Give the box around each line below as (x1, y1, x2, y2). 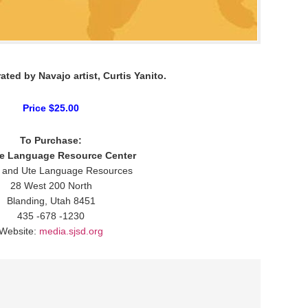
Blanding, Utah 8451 (6, 195, 96, 206)
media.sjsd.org (39, 225, 103, 236)
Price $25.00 (23, 102, 79, 113)
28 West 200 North (10, 179, 92, 191)
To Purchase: (20, 134, 82, 146)
